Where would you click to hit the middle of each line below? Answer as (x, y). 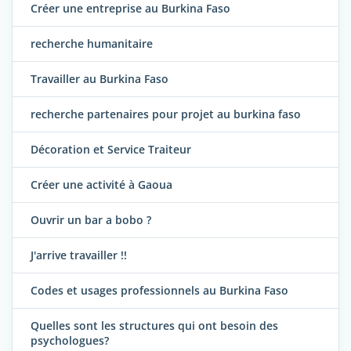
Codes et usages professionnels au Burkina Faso (159, 290)
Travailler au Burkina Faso (100, 78)
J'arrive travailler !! (79, 255)
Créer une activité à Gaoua (101, 184)
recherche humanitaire (92, 43)
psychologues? (70, 340)
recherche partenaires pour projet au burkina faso (166, 114)
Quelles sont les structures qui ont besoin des (154, 325)
